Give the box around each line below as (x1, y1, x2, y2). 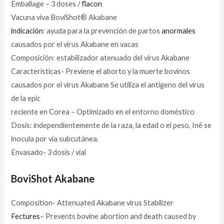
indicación (11, 26, 43, 35)
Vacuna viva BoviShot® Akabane (11, 13, 117, 22)
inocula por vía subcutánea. (11, 134, 99, 143)
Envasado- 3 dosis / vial (11, 148, 86, 157)
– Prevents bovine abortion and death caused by (40, 211, 196, 220)
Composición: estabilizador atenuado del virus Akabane (11, 53, 190, 62)
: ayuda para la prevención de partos (43, 26, 162, 35)
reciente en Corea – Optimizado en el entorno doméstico (11, 107, 195, 116)
